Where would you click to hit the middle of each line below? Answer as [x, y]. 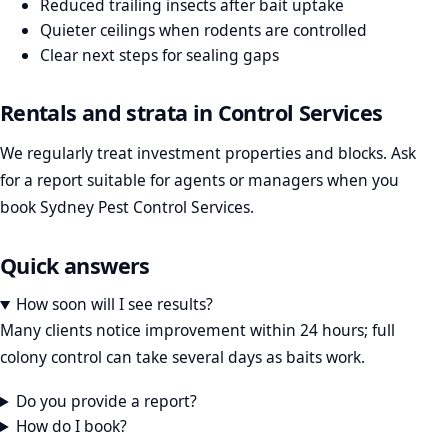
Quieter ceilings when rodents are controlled [203, 30]
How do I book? [72, 426]
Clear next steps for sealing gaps [159, 55]
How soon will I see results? [115, 304]
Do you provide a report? [107, 401]
